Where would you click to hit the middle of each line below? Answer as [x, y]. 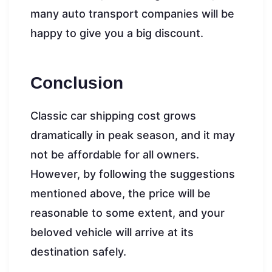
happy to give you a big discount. [117, 33]
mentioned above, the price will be [121, 193]
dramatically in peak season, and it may [133, 135]
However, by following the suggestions [133, 174]
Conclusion [79, 83]
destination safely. [78, 251]
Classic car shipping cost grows [113, 115]
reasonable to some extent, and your [127, 212]
